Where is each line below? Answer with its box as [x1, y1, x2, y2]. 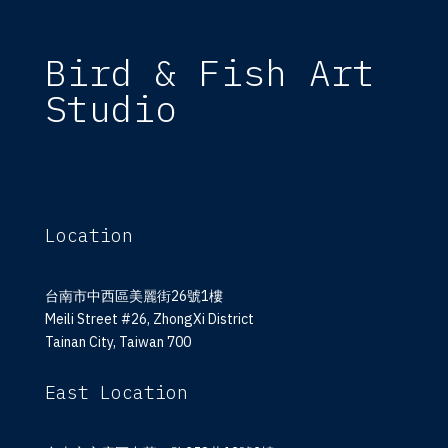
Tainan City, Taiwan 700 [44, 333, 191, 352]
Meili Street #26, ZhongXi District [44, 310, 254, 329]
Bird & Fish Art [44, 49, 375, 97]
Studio [44, 85, 177, 133]
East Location [44, 381, 188, 405]
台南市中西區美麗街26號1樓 [44, 287, 223, 306]
